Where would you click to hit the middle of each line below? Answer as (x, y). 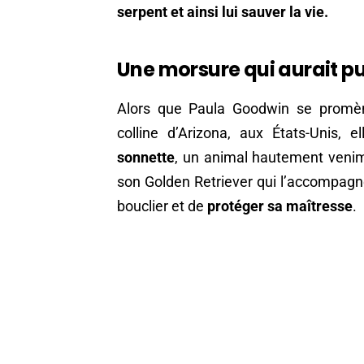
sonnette (146, 157)
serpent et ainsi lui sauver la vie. (223, 11)
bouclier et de (160, 206)
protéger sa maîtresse (278, 206)
